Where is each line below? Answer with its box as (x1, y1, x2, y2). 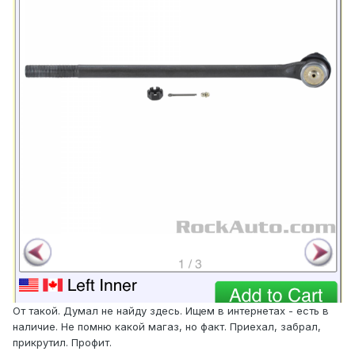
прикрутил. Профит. (13, 336, 115, 349)
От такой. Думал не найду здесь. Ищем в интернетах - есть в (13, 304, 329, 318)
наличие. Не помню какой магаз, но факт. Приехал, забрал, (13, 320, 321, 334)
